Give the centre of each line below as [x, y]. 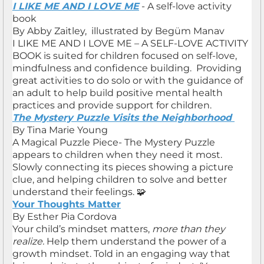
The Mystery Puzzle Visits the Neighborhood [123, 118]
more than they [187, 229]
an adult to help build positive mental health [118, 93]
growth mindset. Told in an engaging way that [121, 254]
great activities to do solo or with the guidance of [128, 80]
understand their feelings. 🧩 [79, 192]
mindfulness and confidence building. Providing [127, 68]
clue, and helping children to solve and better [120, 179]
